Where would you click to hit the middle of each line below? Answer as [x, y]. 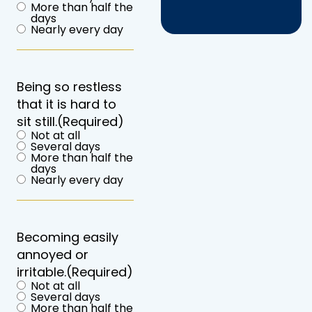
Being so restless [69, 86]
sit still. [37, 121]
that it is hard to [67, 104]
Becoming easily [68, 237]
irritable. [41, 272]
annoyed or [53, 254]
